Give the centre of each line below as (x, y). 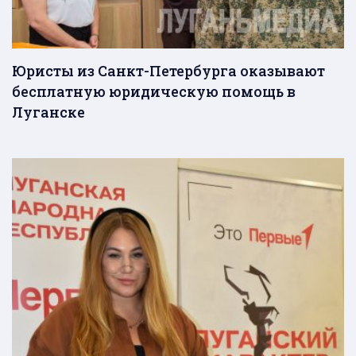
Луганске (48, 112)
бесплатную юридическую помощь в (154, 91)
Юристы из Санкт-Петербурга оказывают (168, 70)
